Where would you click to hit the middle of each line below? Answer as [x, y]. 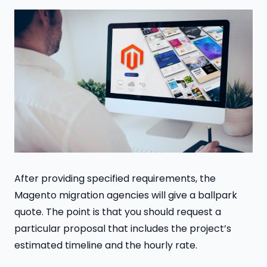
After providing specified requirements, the [115, 179]
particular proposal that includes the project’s [123, 229]
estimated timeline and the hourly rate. [106, 246]
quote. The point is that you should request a [118, 212]
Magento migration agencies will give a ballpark [126, 195]
